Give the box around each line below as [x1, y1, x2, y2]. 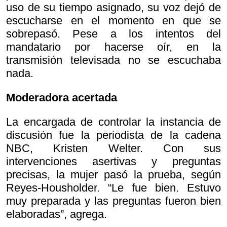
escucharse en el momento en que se [6, 14, 221, 27]
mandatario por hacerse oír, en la [6, 41, 221, 54]
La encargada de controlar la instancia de [6, 116, 221, 129]
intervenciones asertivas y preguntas [6, 155, 221, 168]
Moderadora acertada [6, 91, 117, 104]
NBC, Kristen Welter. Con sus [6, 142, 221, 155]
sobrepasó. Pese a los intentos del [6, 27, 221, 41]
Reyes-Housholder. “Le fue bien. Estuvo [6, 181, 221, 195]
